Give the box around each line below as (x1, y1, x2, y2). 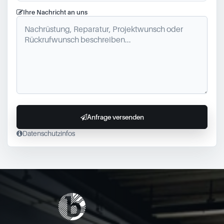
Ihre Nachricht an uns (23, 8, 87, 16)
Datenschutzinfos (22, 129, 75, 137)
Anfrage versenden (86, 113, 144, 121)
